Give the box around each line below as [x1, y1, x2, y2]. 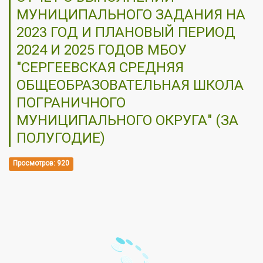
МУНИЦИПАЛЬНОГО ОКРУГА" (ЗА [16, 112, 238, 129]
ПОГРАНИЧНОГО [16, 94, 126, 111]
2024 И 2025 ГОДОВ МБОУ [16, 41, 187, 58]
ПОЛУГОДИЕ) [16, 129, 105, 146]
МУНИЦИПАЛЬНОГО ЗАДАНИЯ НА [16, 6, 245, 23]
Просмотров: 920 [13, 159, 70, 168]
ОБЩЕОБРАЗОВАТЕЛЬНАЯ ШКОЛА [16, 76, 244, 93]
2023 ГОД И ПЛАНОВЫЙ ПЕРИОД [16, 23, 235, 41]
